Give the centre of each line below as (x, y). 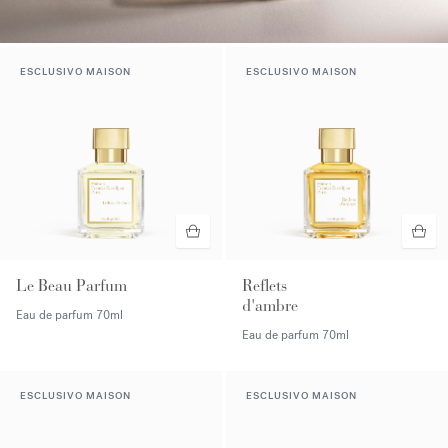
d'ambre (270, 306)
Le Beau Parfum (71, 286)
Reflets (264, 286)
